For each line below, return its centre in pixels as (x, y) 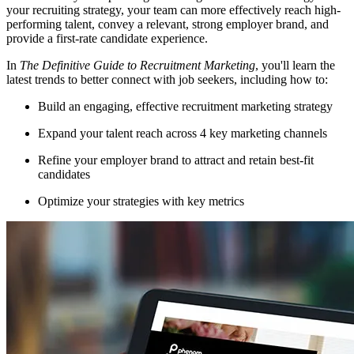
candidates (64, 175)
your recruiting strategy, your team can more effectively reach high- (173, 10)
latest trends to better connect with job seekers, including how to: (167, 80)
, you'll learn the (295, 66)
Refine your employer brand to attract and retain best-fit (176, 160)
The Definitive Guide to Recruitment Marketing (137, 66)
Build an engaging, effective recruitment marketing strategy (185, 107)
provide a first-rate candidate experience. (107, 39)
